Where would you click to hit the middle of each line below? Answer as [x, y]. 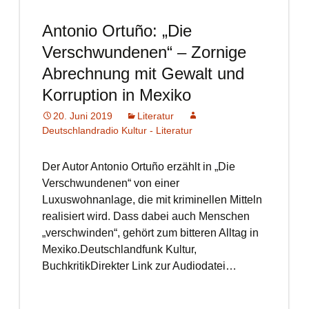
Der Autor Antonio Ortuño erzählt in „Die [138, 167]
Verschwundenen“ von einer [110, 183]
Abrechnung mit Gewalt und [143, 73]
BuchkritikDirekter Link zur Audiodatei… [139, 266]
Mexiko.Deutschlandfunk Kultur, [119, 249]
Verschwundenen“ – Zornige [144, 52]
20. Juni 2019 [82, 116]
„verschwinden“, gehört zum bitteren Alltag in [150, 233]
